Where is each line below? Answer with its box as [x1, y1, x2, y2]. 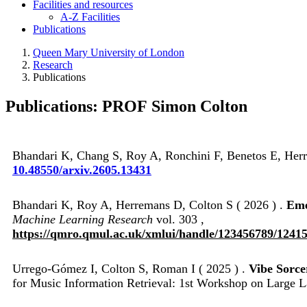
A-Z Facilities [60, 10, 120, 23]
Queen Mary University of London [33, 46, 184, 58]
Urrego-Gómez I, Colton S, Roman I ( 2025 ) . [12, 261, 249, 275]
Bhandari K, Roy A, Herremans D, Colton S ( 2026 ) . [12, 197, 286, 212]
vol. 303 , [153, 212, 204, 226]
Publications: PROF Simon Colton [5, 97, 247, 115]
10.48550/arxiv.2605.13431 [12, 162, 151, 177]
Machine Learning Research [12, 212, 153, 226]
